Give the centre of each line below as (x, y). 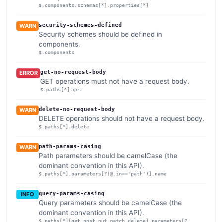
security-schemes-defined (81, 25)
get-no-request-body (73, 72)
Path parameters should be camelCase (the (108, 155)
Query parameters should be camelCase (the (110, 202)
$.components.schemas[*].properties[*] (94, 5)
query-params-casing (72, 193)
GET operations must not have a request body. (115, 81)
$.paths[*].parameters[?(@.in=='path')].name (103, 173)
